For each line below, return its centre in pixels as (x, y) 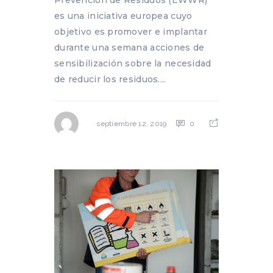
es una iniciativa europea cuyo (123, 16)
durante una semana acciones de (129, 47)
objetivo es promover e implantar (131, 31)
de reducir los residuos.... (110, 79)
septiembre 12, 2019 (132, 124)
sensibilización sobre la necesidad (133, 63)
